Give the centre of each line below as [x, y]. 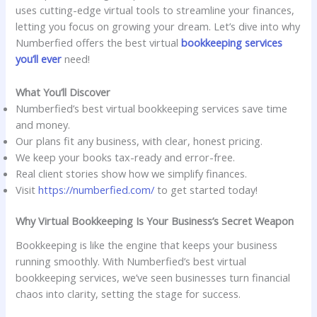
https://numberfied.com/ [97, 189]
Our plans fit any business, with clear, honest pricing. [139, 140]
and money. [43, 124]
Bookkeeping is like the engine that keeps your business [147, 244]
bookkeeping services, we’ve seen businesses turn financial [153, 277]
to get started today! [206, 189]
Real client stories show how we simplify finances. [132, 173]
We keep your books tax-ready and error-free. [126, 157]
